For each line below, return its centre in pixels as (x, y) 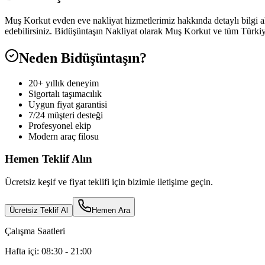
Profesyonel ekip (60, 125)
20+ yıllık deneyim (64, 83)
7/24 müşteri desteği (66, 115)
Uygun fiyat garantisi (68, 104)
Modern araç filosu (64, 136)
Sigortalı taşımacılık (65, 93)
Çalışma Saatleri (35, 231)
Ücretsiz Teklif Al (39, 210)
